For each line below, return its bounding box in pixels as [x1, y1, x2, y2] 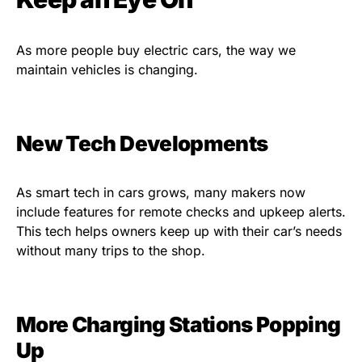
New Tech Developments [16, 131, 268, 157]
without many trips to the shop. [16, 242, 205, 259]
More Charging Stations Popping [16, 312, 341, 338]
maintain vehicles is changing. [16, 61, 198, 78]
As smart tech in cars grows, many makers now [16, 184, 305, 201]
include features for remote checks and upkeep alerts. [16, 204, 346, 221]
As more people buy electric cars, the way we [16, 42, 296, 59]
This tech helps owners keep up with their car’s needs [16, 223, 342, 240]
